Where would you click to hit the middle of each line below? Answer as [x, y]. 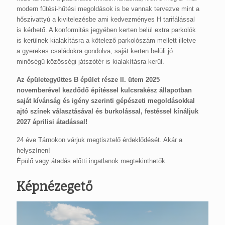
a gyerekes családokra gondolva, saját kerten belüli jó [95, 51]
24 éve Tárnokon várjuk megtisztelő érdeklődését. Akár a [99, 140]
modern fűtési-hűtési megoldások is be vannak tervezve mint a [108, 9]
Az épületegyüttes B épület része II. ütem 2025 [88, 80]
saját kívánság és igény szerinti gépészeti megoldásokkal [106, 101]
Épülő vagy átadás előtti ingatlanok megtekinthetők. [92, 161]
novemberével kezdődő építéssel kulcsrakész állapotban [104, 90]
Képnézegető [54, 187]
